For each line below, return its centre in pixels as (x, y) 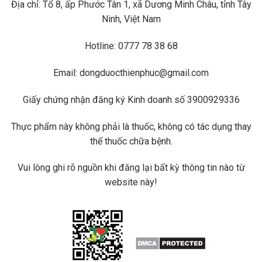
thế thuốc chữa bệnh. (131, 141)
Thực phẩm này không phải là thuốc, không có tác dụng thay (131, 126)
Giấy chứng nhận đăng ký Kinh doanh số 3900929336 (131, 99)
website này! (131, 182)
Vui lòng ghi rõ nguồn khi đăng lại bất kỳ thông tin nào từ (131, 168)
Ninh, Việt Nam (131, 19)
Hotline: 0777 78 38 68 (131, 46)
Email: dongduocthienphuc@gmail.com (131, 73)
